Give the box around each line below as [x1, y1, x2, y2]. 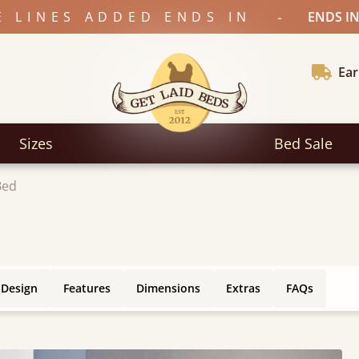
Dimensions [136, 280, 200, 296]
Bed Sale [274, 134, 333, 153]
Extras [226, 280, 260, 296]
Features [63, 280, 111, 296]
